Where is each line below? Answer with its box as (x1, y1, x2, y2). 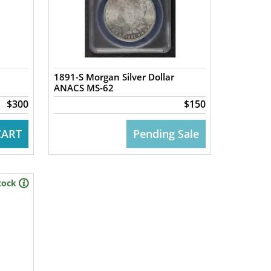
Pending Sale (132, 126, 199, 141)
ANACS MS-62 (54, 82, 114, 94)
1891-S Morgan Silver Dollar (54, 71, 175, 83)
